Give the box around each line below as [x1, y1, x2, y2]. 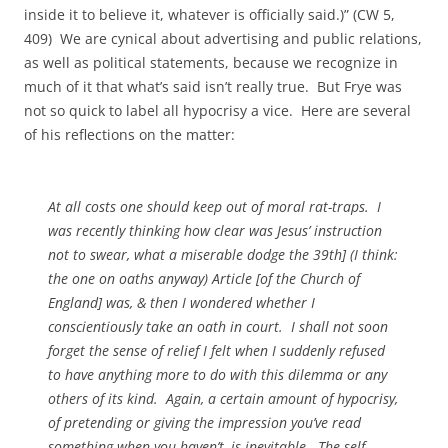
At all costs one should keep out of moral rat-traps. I [48, 197, 381, 216]
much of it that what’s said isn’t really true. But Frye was [24, 77, 402, 96]
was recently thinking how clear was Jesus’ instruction [48, 221, 382, 240]
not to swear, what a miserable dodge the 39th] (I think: [48, 245, 398, 264]
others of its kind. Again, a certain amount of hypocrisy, [48, 389, 398, 408]
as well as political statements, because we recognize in [24, 53, 398, 72]
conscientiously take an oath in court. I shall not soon [48, 317, 388, 336]
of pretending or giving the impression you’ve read [48, 413, 361, 432]
